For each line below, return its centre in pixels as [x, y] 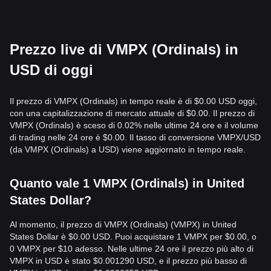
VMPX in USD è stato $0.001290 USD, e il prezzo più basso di [128, 261]
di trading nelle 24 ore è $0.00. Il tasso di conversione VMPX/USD [135, 137]
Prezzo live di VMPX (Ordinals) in [124, 49]
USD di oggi [51, 70]
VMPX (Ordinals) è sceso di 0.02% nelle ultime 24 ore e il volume [134, 125]
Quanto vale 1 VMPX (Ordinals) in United [127, 183]
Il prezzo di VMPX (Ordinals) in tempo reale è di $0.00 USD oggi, [133, 101]
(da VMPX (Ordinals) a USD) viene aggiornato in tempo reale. [128, 149]
